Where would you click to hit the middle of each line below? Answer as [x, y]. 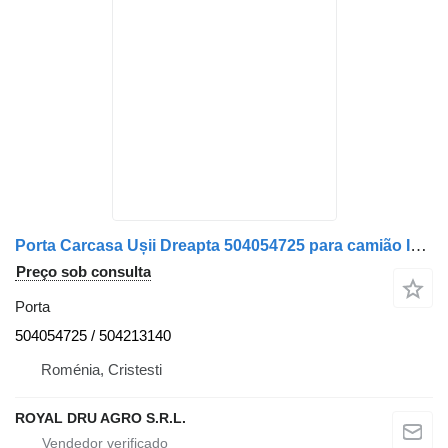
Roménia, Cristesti [101, 369]
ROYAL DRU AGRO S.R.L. [100, 417]
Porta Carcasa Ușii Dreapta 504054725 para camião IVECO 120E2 [418, 245]
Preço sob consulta [83, 271]
